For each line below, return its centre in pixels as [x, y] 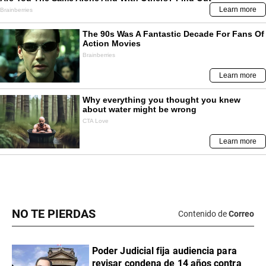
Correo [241, 214]
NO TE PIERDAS [54, 214]
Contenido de [202, 214]
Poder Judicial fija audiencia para [164, 251]
